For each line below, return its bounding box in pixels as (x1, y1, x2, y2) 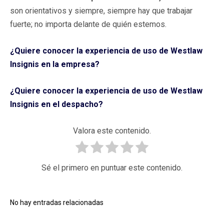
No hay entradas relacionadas (10, 198, 103, 206)
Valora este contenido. (73, 125, 151, 135)
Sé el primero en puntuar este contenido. (41, 162, 182, 172)
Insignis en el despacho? (10, 99, 103, 109)
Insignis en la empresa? (10, 59, 101, 69)
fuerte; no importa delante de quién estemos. (10, 19, 166, 29)
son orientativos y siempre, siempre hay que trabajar (10, 5, 192, 15)
